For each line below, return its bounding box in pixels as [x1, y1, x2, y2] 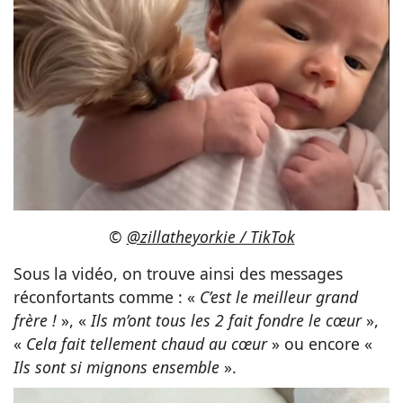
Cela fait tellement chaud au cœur [26, 332, 267, 354]
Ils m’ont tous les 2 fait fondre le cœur [91, 309, 362, 331]
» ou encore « [267, 332, 372, 354]
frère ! [13, 309, 61, 331]
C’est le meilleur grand [200, 285, 358, 308]
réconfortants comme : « [13, 285, 200, 308]
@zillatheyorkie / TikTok [126, 225, 295, 247]
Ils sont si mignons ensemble [13, 355, 219, 378]
